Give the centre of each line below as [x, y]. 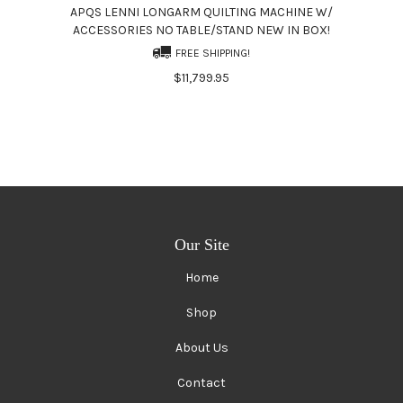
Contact [201, 382]
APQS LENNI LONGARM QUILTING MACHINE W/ [201, 12]
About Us [201, 347]
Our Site [201, 244]
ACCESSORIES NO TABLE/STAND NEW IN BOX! [201, 30]
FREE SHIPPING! [213, 53]
